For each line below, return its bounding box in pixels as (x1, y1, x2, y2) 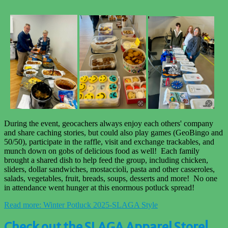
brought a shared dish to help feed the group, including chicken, (4, 155, 208, 164)
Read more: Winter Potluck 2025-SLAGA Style (4, 200, 158, 209)
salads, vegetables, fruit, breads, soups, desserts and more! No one (4, 174, 217, 183)
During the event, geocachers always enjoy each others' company (4, 119, 213, 128)
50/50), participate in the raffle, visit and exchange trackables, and (4, 137, 214, 146)
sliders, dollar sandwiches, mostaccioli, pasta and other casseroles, (4, 164, 215, 174)
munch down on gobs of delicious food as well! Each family (4, 146, 199, 155)
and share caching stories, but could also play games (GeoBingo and (4, 128, 223, 137)
